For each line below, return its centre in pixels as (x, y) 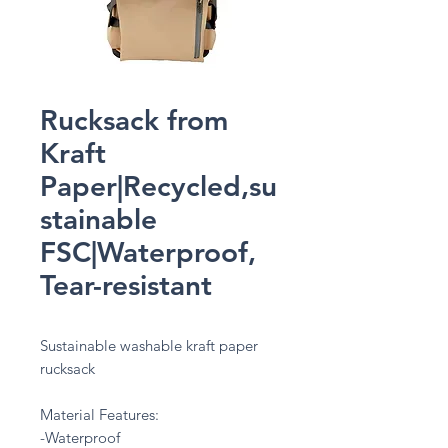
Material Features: (99, 414)
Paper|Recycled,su (158, 186)
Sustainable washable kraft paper (149, 345)
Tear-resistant (126, 285)
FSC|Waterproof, (148, 252)
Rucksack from (134, 120)
